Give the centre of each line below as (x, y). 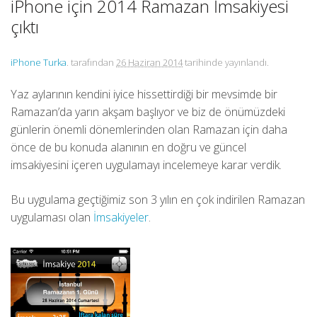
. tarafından (90, 63)
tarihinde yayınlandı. (226, 63)
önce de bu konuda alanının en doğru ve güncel (128, 148)
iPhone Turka (39, 63)
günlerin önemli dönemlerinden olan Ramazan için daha (149, 130)
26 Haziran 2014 (149, 63)
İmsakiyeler (121, 218)
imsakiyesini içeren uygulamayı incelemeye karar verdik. (146, 165)
